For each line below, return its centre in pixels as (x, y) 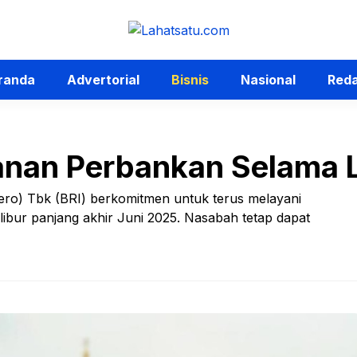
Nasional (268, 80)
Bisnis (190, 80)
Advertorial (103, 80)
